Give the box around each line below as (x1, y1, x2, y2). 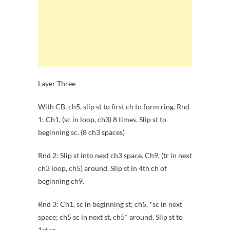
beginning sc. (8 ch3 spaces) (38, 128, 125, 137)
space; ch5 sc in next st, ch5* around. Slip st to (38, 213, 183, 222)
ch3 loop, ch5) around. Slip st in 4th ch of (38, 164, 167, 173)
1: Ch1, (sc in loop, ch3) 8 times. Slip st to (38, 115, 166, 124)
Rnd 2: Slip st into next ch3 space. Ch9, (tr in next (38, 151, 192, 160)
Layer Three (38, 79, 75, 88)
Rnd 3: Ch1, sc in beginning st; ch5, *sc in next (38, 200, 182, 209)
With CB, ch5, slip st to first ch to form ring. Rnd (38, 102, 189, 111)
